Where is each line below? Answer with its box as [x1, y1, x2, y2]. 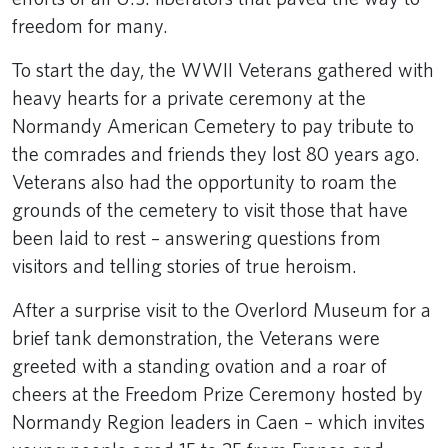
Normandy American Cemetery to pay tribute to [12, 113, 414, 138]
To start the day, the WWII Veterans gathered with [12, 57, 434, 82]
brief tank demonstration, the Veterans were [12, 325, 380, 350]
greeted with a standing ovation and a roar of [12, 353, 387, 378]
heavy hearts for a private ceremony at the [12, 85, 366, 110]
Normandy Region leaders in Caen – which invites [12, 409, 425, 434]
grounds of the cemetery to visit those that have [12, 197, 408, 222]
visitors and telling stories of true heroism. [12, 253, 361, 278]
